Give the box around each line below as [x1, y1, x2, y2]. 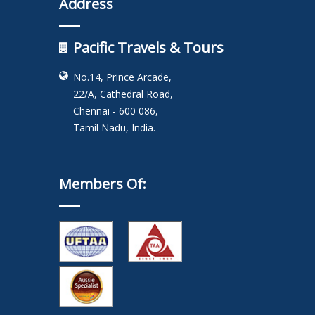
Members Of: [59, 174, 146, 194]
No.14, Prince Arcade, [73, 70, 172, 84]
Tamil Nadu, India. [73, 121, 155, 135]
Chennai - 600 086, [73, 104, 158, 118]
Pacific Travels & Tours [73, 38, 224, 58]
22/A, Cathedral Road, [73, 87, 173, 101]
